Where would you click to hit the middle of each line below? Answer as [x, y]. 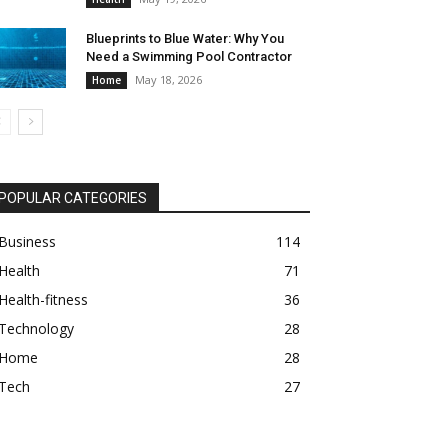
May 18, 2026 [168, 80]
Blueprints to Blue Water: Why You [185, 39]
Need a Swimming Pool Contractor [189, 57]
